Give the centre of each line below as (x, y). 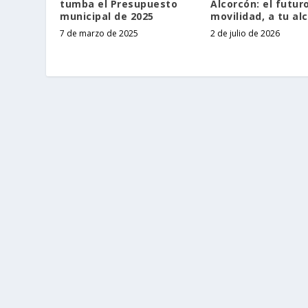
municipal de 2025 (107, 16)
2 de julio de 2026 (245, 34)
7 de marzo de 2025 (99, 34)
